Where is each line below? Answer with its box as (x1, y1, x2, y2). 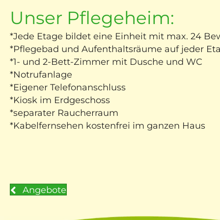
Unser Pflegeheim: (10, 7, 174, 29)
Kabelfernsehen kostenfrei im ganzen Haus (13, 120, 205, 132)
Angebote (23, 185, 66, 196)
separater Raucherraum (13, 108, 118, 119)
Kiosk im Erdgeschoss (13, 95, 110, 106)
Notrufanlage (13, 69, 72, 81)
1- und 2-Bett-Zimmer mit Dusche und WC (13, 56, 202, 68)
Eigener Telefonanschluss (13, 82, 126, 93)
